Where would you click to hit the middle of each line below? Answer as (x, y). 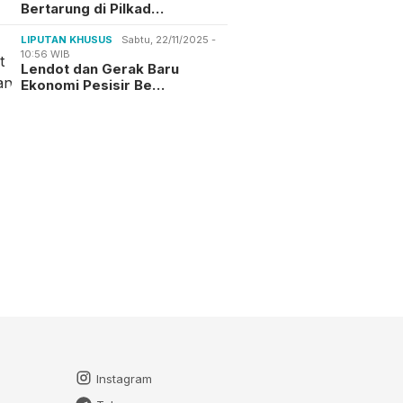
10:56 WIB (46, 54)
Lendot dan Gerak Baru (100, 68)
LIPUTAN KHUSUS (67, 39)
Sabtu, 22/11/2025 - (169, 39)
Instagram (124, 378)
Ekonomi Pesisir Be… (93, 85)
